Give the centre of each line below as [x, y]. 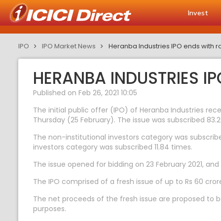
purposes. [50, 209]
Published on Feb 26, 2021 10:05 [85, 93]
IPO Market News [69, 46]
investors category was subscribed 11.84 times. [113, 147]
